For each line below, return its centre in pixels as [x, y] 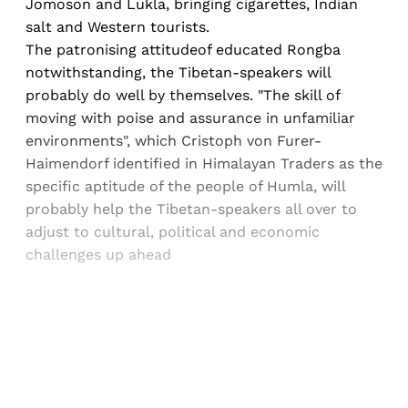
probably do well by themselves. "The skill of [183, 96]
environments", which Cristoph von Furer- [173, 141]
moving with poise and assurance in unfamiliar [190, 118]
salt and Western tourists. [117, 27]
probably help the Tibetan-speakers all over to [191, 209]
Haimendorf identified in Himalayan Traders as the [204, 164]
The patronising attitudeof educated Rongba [183, 50]
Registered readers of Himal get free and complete [204, 387]
